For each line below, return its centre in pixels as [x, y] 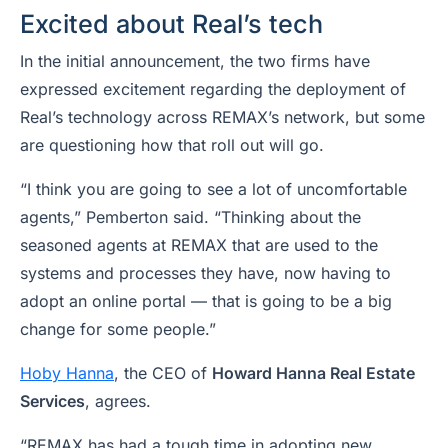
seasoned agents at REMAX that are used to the [199, 245]
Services [52, 401]
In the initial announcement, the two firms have [195, 61]
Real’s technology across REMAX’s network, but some [222, 117]
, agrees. [118, 401]
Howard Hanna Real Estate [313, 373]
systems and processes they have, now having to [205, 273]
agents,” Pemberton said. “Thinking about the [190, 217]
